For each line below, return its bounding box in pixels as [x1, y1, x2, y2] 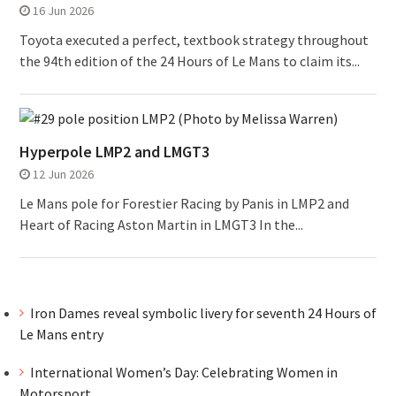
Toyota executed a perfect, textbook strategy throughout [19, 31, 369, 49]
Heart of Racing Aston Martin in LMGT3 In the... [19, 216, 303, 234]
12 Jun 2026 [32, 166, 94, 183]
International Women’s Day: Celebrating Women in [29, 362, 338, 381]
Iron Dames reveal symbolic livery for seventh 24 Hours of [29, 304, 377, 323]
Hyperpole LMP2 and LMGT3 [19, 141, 209, 163]
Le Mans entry [19, 325, 103, 344]
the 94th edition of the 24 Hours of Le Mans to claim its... [19, 52, 360, 71]
